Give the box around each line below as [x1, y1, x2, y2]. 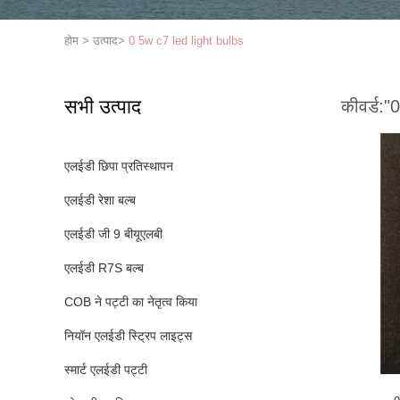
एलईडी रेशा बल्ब [64, 193, 136, 207]
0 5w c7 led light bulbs [129, 34, 244, 47]
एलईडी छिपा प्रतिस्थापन [64, 159, 173, 173]
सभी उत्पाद [64, 96, 141, 118]
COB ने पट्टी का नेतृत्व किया [64, 295, 197, 309]
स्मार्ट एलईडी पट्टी [64, 362, 147, 377]
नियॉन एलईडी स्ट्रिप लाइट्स [64, 329, 192, 343]
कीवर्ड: [341, 96, 384, 116]
